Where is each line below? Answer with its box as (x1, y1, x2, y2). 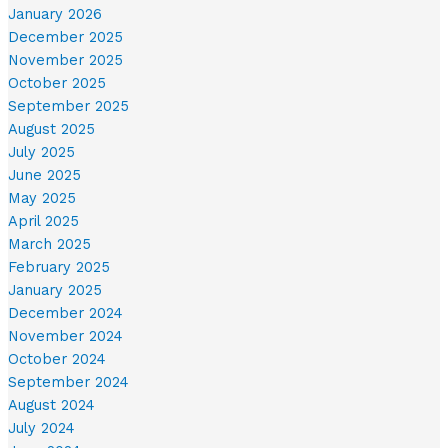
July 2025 (7, 142, 75, 161)
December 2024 (7, 303, 123, 322)
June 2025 (7, 165, 81, 184)
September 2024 (7, 372, 129, 391)
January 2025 (7, 280, 102, 299)
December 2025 (7, 27, 123, 46)
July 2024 (7, 418, 75, 437)
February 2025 (7, 257, 110, 276)
